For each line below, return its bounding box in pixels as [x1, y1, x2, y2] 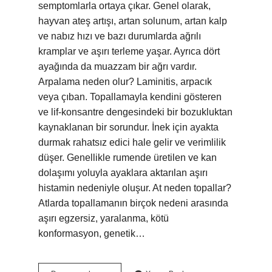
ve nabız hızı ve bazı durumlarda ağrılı [38, 31, 201, 41]
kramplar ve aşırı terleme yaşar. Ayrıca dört [38, 46, 220, 56]
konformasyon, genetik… [38, 228, 145, 239]
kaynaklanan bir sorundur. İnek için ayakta [38, 122, 219, 132]
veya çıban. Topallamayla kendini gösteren [38, 92, 222, 102]
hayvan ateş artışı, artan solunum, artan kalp [38, 16, 227, 26]
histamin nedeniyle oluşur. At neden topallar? [38, 183, 231, 193]
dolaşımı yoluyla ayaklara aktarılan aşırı [38, 168, 208, 178]
